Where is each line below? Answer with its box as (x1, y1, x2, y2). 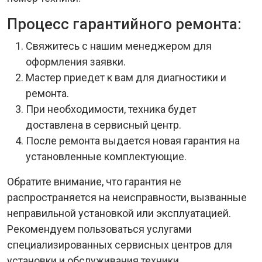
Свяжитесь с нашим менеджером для (26, 40, 212, 52)
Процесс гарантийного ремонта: (7, 15, 242, 33)
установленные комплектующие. (26, 150, 187, 163)
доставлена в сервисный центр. (26, 119, 181, 131)
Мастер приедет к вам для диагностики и (26, 71, 226, 84)
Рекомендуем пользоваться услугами (7, 223, 192, 235)
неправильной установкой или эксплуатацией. (7, 207, 231, 219)
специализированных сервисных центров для (7, 239, 232, 251)
